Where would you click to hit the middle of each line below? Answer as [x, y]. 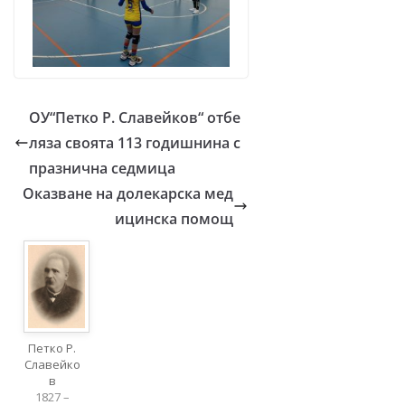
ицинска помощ [174, 219]
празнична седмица [102, 169]
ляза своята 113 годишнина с [135, 143]
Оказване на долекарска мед [127, 194]
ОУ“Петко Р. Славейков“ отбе [135, 118]
